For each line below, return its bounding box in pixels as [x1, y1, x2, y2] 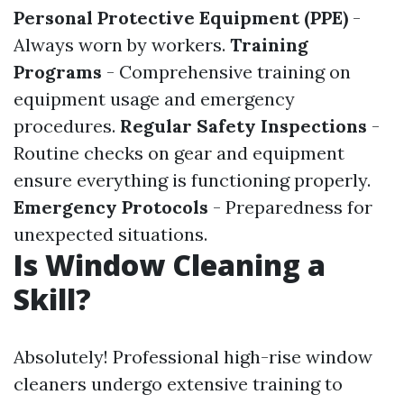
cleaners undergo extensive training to [14, 372, 343, 395]
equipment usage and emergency [14, 87, 295, 110]
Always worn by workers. [14, 33, 230, 56]
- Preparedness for [208, 196, 372, 218]
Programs [14, 60, 102, 83]
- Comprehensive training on [102, 60, 351, 83]
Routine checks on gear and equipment [14, 142, 344, 164]
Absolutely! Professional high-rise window [14, 345, 372, 368]
